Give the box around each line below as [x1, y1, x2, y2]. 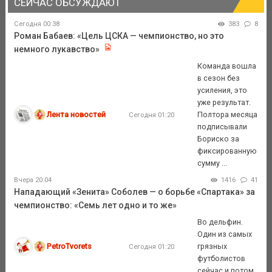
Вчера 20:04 [13, 176, 52, 185]
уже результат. [197, 97, 251, 107]
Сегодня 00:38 [13, 20, 59, 29]
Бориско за [197, 134, 240, 143]
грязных [197, 241, 228, 251]
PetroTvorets [47, 241, 92, 251]
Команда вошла [197, 61, 257, 70]
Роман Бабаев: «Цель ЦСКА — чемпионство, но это [13, 31, 224, 41]
